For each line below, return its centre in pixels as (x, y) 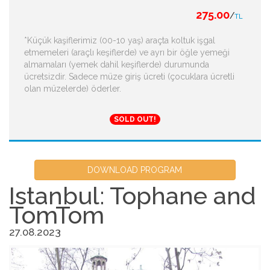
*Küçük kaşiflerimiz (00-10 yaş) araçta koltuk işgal (120, 40)
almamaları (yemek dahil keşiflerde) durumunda (117, 64)
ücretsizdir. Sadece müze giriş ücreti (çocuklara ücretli (129, 76)
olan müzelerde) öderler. (73, 88)
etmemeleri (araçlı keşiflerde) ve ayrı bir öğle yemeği (127, 52)
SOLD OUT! (135, 120)
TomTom (57, 215)
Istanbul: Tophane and (133, 196)
